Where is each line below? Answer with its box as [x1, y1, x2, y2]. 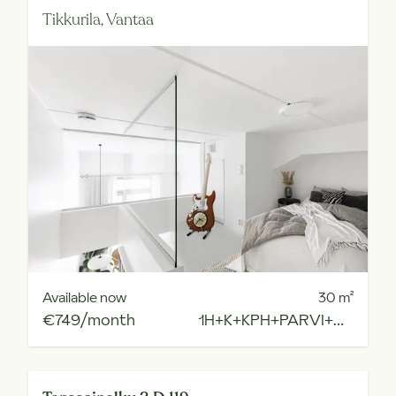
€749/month [42, 308, 135, 331]
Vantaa [106, 9, 154, 30]
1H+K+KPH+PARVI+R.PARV [333, 308, 344, 331]
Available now [42, 287, 126, 307]
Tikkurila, [42, 9, 106, 30]
